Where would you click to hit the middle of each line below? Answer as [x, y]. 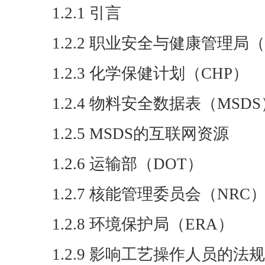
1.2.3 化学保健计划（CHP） [150, 73]
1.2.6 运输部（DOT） [127, 164]
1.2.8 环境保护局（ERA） [143, 224]
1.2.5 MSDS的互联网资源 [140, 134]
